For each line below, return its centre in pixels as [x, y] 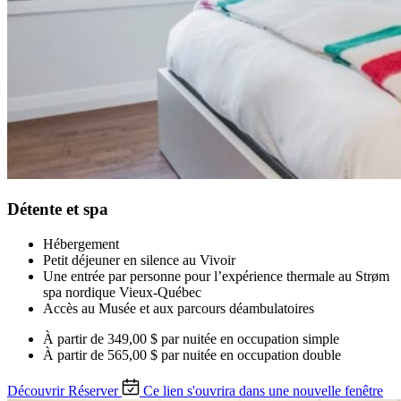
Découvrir [36, 390]
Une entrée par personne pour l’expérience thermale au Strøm [216, 276]
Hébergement [81, 243]
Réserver [93, 390]
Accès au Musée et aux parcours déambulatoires [179, 308]
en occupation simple [280, 338]
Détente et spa [58, 209]
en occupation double [281, 354]
